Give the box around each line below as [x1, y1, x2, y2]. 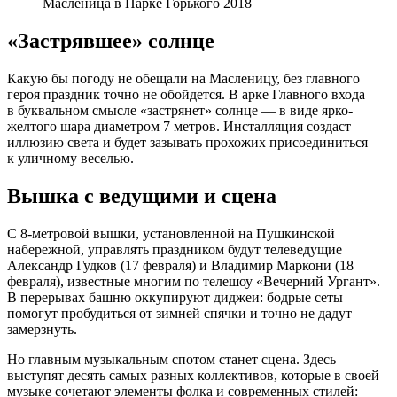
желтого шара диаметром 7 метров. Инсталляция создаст [7, 118, 351, 134]
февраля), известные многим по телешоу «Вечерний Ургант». [7, 273, 380, 289]
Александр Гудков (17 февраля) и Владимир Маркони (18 [7, 257, 354, 273]
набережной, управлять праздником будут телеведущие [7, 241, 342, 257]
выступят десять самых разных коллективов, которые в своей [7, 367, 379, 383]
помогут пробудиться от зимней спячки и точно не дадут [7, 305, 352, 321]
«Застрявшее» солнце [7, 28, 214, 52]
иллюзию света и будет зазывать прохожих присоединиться [7, 134, 368, 150]
